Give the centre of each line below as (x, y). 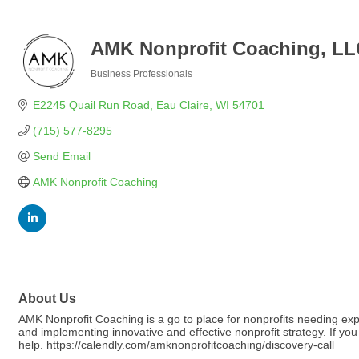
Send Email (61, 156)
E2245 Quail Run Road (91, 105)
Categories (115, 85)
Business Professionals (141, 74)
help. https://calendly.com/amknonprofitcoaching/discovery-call (176, 345)
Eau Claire (182, 105)
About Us (47, 298)
